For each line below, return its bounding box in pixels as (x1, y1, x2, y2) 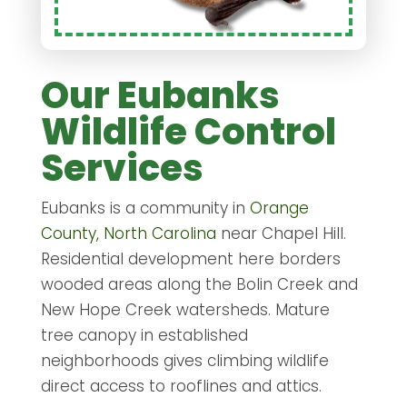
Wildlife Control (40, 106, 336, 158)
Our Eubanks (40, 70, 280, 122)
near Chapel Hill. (215, 223, 346, 245)
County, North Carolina (40, 223, 216, 245)
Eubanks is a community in (40, 197, 250, 220)
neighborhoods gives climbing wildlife (40, 350, 329, 372)
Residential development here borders (40, 248, 341, 271)
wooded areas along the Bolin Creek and (40, 273, 358, 296)
